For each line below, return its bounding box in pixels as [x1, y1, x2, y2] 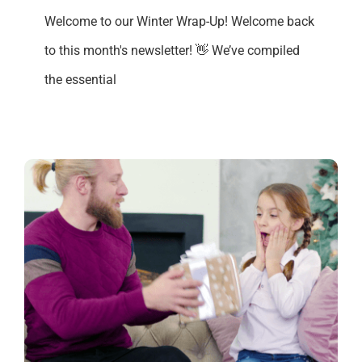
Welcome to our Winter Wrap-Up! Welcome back [44, 13, 314, 29]
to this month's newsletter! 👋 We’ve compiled [44, 42, 300, 58]
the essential [44, 71, 116, 87]
